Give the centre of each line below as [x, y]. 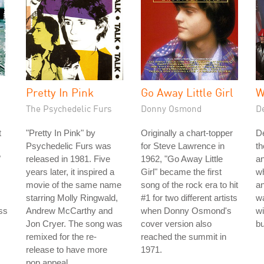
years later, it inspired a [70, 172]
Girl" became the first [181, 172]
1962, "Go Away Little [182, 159]
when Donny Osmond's [186, 211]
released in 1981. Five [68, 159]
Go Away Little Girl [187, 92]
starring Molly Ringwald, [72, 198]
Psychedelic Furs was [69, 146]
